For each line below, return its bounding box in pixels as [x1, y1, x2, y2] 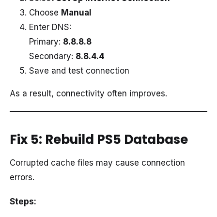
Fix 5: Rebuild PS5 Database [10, 131, 188, 149]
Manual [61, 8, 92, 18]
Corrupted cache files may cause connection [10, 157, 185, 168]
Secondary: [29, 51, 76, 62]
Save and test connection [29, 66, 129, 76]
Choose [29, 8, 61, 18]
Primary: [29, 37, 63, 47]
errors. [10, 172, 34, 182]
